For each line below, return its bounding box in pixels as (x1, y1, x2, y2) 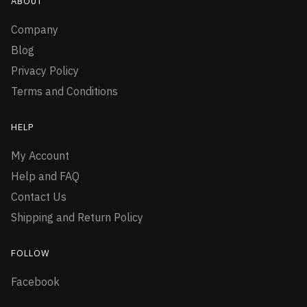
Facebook (11, 275, 60, 289)
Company (11, 23, 58, 37)
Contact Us (11, 190, 66, 204)
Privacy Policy (11, 64, 79, 78)
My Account (11, 149, 69, 163)
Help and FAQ (11, 169, 79, 184)
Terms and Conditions (11, 84, 118, 99)
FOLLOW (11, 247, 50, 260)
